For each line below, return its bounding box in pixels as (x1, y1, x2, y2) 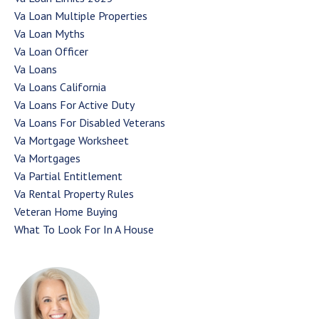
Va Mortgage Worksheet (14, 132, 129, 147)
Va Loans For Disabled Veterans (14, 115, 165, 130)
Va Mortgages (14, 150, 80, 165)
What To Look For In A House (14, 221, 154, 236)
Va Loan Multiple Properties (14, 8, 147, 23)
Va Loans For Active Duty (14, 97, 135, 112)
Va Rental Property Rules (14, 186, 134, 201)
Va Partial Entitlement (14, 168, 122, 183)
